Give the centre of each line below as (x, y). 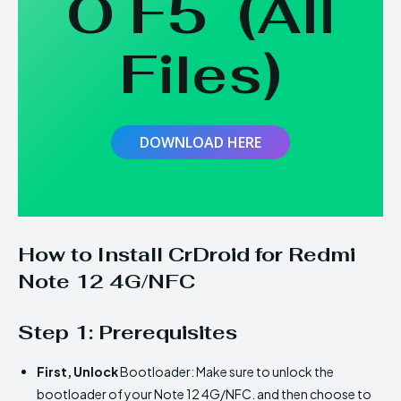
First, (54, 371)
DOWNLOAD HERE (200, 142)
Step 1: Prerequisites (128, 332)
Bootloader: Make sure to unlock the (226, 371)
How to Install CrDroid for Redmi (187, 254)
